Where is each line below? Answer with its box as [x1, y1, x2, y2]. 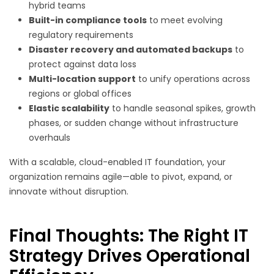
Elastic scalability [29, 102, 109, 115]
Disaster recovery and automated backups [29, 43, 232, 56]
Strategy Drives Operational [9, 244, 251, 268]
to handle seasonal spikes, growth [109, 102, 256, 115]
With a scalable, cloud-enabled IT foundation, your [9, 156, 226, 169]
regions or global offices [29, 87, 131, 100]
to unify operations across [136, 73, 250, 86]
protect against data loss [29, 58, 136, 71]
